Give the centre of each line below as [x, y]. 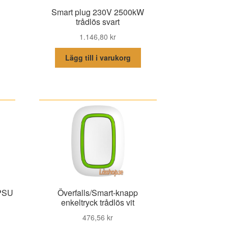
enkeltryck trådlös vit [98, 203]
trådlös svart [98, 22]
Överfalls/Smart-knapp [98, 193]
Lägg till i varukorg [98, 58]
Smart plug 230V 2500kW [98, 12]
